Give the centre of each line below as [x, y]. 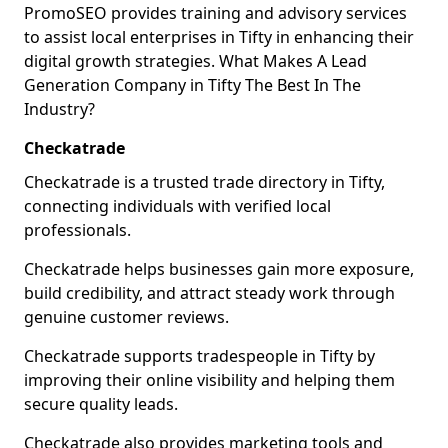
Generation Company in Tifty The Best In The [192, 85]
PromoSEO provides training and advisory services [215, 13]
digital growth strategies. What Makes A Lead [195, 61]
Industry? [59, 109]
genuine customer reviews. [126, 317]
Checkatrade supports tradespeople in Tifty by [199, 356]
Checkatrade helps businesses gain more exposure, [219, 269]
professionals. [77, 230]
